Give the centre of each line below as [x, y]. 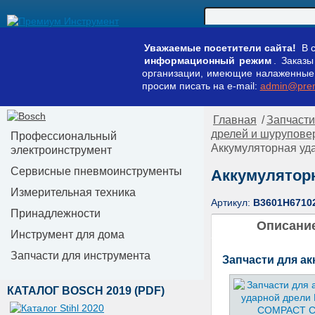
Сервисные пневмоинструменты [96, 171]
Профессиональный [64, 136]
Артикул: [232, 202]
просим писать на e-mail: [201, 86]
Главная [235, 120]
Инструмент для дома [67, 234]
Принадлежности [56, 213]
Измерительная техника [73, 192]
